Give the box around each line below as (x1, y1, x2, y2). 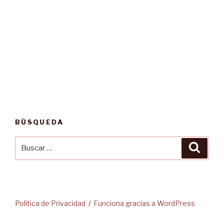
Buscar (14, 137, 41, 146)
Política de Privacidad (15, 198, 85, 207)
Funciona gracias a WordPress (93, 198, 195, 207)
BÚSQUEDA (15, 118, 63, 126)
